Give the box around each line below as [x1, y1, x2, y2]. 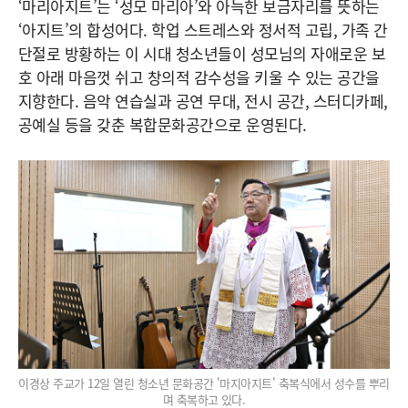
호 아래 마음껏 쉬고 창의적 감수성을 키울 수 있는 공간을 [18, 65, 380, 88]
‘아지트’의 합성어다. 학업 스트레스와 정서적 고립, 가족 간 [18, 17, 388, 41]
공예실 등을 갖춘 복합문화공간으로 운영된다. [18, 112, 307, 136]
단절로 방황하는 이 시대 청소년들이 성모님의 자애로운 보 [18, 41, 386, 65]
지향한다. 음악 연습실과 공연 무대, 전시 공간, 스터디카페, [18, 88, 388, 112]
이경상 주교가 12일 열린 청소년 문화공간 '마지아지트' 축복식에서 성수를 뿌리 [18, 373, 390, 392]
